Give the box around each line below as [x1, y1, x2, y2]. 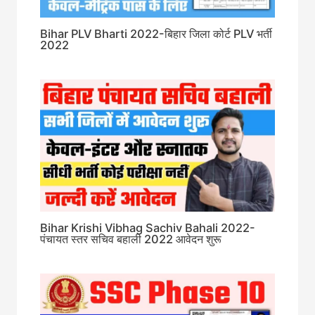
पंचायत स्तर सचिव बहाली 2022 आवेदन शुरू [40, 232, 222, 247]
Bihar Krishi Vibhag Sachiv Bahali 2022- [40, 221, 256, 236]
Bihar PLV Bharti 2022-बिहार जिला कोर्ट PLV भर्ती [40, 27, 273, 41]
